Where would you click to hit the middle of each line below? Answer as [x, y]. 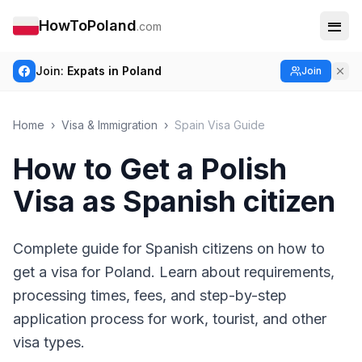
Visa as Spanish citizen [174, 201]
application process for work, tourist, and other [170, 319]
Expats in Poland [114, 71]
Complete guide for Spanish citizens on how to [169, 248]
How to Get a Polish [150, 169]
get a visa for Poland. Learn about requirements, [174, 272]
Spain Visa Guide [220, 125]
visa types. [49, 342]
